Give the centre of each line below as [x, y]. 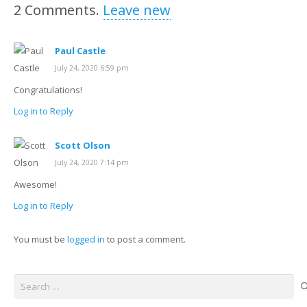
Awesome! [35, 184]
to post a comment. [145, 239]
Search [27, 281]
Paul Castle [80, 51]
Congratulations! [48, 90]
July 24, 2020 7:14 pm [91, 162]
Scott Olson [82, 145]
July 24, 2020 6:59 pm [91, 68]
